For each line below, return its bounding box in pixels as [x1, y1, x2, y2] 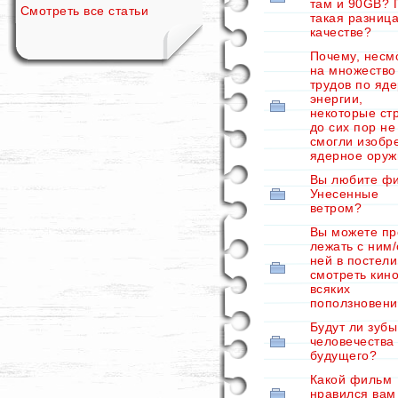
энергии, [310, 92, 363, 106]
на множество [310, 63, 396, 77]
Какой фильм [310, 372, 393, 386]
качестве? [310, 25, 372, 39]
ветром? [310, 201, 362, 215]
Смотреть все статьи [20, 4, 149, 18]
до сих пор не [310, 120, 396, 134]
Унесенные [310, 187, 379, 201]
